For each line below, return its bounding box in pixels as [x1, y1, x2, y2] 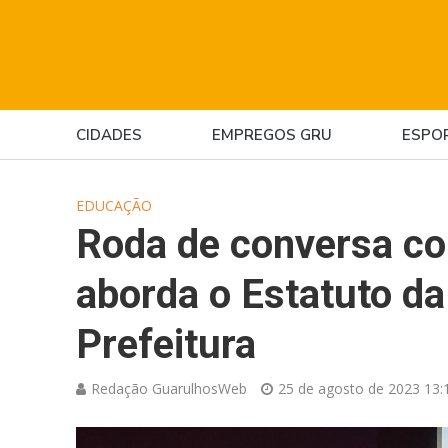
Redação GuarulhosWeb [90, 379, 247, 398]
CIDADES [75, 125, 142, 145]
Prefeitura [75, 321, 256, 368]
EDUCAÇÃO [75, 196, 152, 215]
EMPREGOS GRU [211, 125, 332, 145]
